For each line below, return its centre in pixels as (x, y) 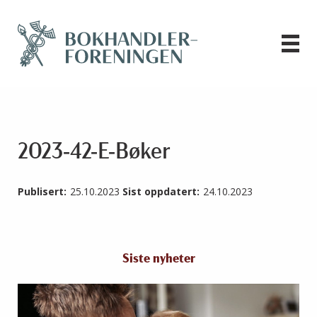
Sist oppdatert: (161, 192)
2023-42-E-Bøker (94, 153)
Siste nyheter (158, 260)
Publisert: (42, 192)
